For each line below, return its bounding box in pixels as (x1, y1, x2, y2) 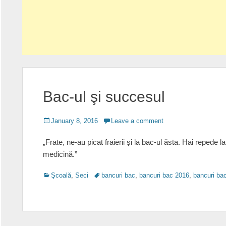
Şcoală (51, 172, 71, 179)
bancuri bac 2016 (139, 172, 189, 179)
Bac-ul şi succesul (43, 88, 165, 105)
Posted (42, 117, 63, 124)
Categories (42, 171, 74, 179)
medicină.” (43, 150, 77, 158)
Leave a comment (111, 117, 163, 125)
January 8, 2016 (51, 117, 98, 125)
